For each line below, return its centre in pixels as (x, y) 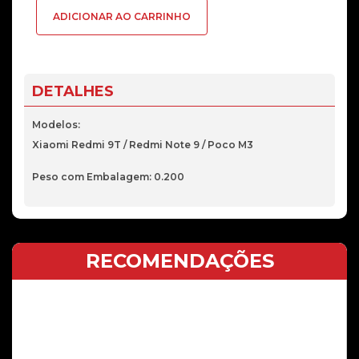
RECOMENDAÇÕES (179, 261)
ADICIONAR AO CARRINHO (122, 16)
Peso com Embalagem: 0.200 (108, 177)
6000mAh (152, 63)
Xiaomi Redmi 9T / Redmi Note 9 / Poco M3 (143, 145)
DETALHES (73, 91)
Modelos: (56, 125)
